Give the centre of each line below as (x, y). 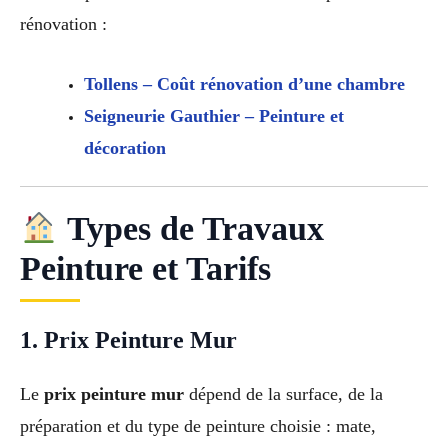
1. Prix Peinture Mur (128, 340)
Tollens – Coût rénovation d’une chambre (244, 84)
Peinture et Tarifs (145, 269)
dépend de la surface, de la (283, 394)
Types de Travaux (191, 229)
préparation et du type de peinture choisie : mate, (198, 426)
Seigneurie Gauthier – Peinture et (213, 116)
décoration (124, 148)
